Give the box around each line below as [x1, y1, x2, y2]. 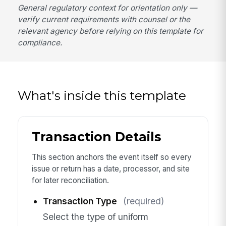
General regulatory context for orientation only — [18, 3, 197, 13]
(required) [123, 196, 164, 207]
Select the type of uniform [42, 211, 148, 222]
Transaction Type [42, 196, 117, 207]
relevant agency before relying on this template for [18, 26, 204, 36]
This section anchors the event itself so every [31, 152, 192, 162]
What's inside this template [18, 87, 187, 103]
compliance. [18, 37, 63, 47]
